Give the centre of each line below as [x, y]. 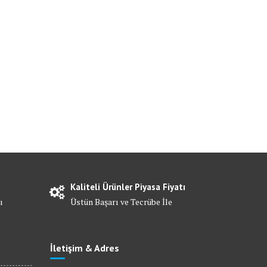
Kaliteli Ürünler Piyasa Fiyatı [128, 187]
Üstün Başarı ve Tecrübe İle [122, 202]
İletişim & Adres [84, 248]
